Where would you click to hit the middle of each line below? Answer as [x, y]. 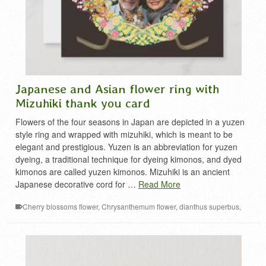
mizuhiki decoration [89, 219]
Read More [159, 184]
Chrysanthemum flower [139, 206]
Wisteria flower [103, 231]
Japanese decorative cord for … [77, 184]
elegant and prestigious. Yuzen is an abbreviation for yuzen [126, 147]
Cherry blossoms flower [60, 206]
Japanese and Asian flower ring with [117, 88]
